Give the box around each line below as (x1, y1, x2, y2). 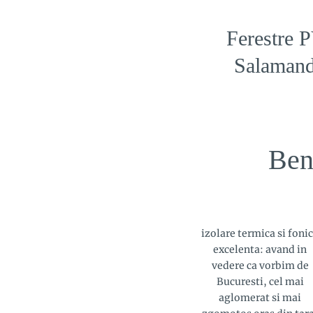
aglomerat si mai (219, 291, 301, 304)
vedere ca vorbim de (211, 259, 309, 272)
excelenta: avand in (213, 242, 307, 256)
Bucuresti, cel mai (216, 275, 304, 288)
